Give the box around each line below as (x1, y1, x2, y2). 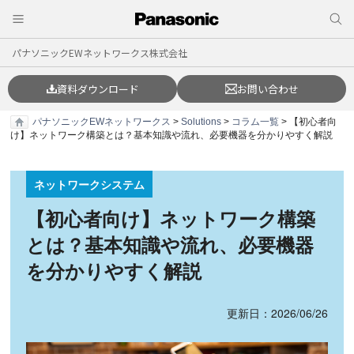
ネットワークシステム (34, 175, 145, 192)
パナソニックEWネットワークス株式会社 (12, 45, 187, 59)
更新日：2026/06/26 (226, 304, 328, 321)
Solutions (181, 115, 222, 127)
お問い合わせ (236, 81, 299, 96)
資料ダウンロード (56, 81, 139, 96)
